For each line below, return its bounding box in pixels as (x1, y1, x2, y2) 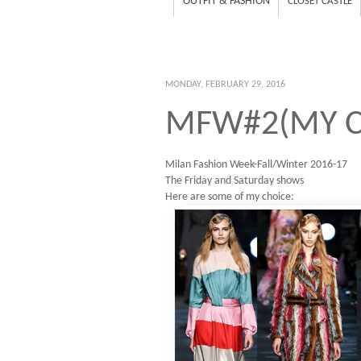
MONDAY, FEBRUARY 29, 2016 (165, 80, 285, 89)
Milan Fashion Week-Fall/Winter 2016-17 (165, 158, 347, 171)
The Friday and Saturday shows (165, 174, 304, 187)
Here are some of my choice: (165, 190, 294, 203)
